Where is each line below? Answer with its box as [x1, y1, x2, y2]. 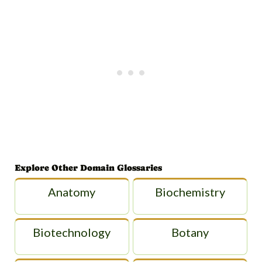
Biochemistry [155, 184, 226, 199]
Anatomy [48, 184, 96, 199]
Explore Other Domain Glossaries [14, 163, 162, 173]
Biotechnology [33, 225, 111, 239]
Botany [171, 225, 209, 239]
